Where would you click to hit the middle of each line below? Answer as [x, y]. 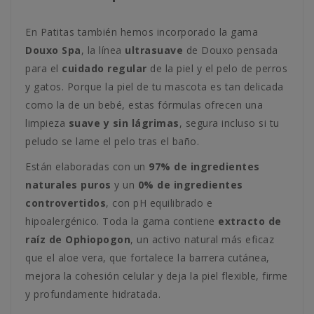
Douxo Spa [53, 50]
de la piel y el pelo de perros [217, 68]
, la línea [103, 50]
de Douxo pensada [231, 50]
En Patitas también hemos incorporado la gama [142, 32]
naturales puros [68, 185]
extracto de [250, 221]
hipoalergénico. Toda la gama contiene [122, 221]
